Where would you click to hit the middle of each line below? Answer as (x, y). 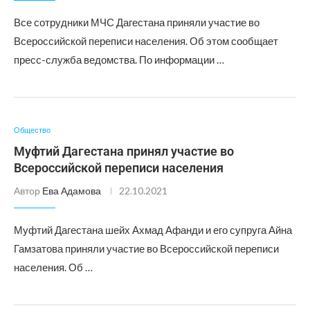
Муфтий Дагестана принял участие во (124, 151)
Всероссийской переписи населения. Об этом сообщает (146, 41)
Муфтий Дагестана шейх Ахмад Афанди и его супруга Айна (153, 230)
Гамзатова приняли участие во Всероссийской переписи (146, 248)
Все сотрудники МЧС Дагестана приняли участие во (137, 22)
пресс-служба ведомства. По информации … (119, 60)
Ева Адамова (72, 191)
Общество (32, 130)
